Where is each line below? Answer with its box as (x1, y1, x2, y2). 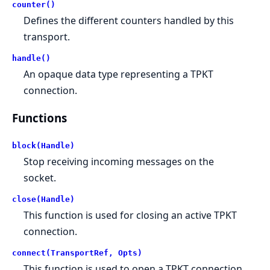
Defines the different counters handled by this (24, 13, 234, 27)
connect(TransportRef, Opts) (12, 248, 142, 257)
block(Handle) (12, 140, 75, 150)
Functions (12, 110, 67, 126)
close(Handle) (12, 194, 75, 204)
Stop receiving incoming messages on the (24, 154, 215, 168)
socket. (24, 171, 57, 184)
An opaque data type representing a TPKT (24, 67, 214, 81)
